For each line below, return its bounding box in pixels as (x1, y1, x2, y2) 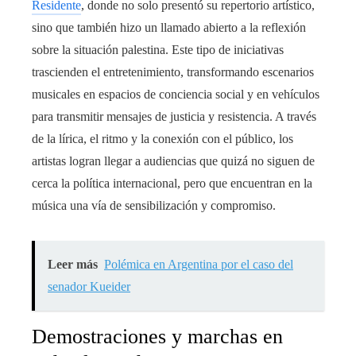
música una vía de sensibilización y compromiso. (32, 198, 276, 212)
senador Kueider (48, 279, 130, 293)
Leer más (48, 257, 98, 271)
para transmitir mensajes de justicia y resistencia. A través (32, 109, 316, 123)
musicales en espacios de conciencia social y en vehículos (32, 87, 319, 101)
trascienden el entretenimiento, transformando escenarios (32, 64, 314, 79)
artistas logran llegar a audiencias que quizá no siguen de (32, 153, 315, 168)
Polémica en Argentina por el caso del (104, 257, 293, 271)
